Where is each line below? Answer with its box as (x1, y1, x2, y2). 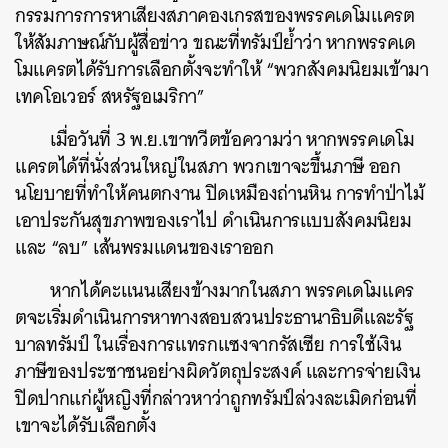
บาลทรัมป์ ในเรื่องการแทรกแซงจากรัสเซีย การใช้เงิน (15, 328, 402, 361)
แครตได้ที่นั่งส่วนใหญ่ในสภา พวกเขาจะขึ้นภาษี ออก (15, 150, 401, 183)
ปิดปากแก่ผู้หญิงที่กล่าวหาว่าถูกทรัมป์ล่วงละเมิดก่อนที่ (15, 382, 417, 415)
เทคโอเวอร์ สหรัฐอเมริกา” (15, 80, 205, 113)
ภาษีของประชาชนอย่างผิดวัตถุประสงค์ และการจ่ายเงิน (15, 355, 421, 388)
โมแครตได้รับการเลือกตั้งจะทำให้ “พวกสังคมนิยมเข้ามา (15, 53, 429, 86)
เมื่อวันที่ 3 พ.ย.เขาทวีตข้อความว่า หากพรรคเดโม (50, 123, 415, 156)
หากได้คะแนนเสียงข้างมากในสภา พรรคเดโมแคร (50, 274, 415, 307)
